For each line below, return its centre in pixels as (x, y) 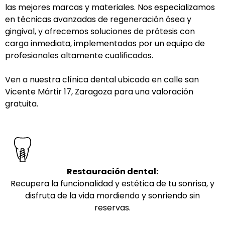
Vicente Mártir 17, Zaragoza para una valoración (99, 92)
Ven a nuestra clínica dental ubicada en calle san (102, 80)
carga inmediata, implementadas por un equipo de (105, 44)
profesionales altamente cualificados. (79, 56)
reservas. (113, 208)
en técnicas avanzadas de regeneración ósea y (98, 20)
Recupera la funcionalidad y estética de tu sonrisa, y (113, 184)
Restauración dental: (113, 172)
